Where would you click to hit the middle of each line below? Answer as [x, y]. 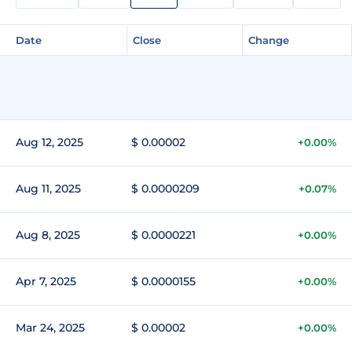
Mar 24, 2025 [50, 327]
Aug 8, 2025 [48, 235]
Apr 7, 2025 [46, 281]
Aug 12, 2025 [49, 142]
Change [269, 40]
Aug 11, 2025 [48, 188]
